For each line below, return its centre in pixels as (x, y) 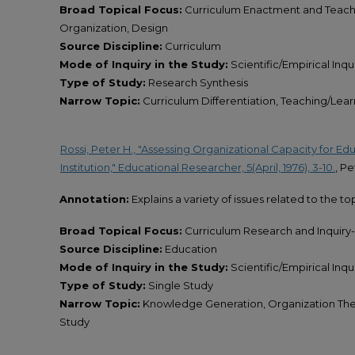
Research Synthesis (197, 83)
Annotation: (94, 198)
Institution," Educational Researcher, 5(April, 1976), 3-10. (198, 167)
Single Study (179, 286)
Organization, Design (114, 28)
